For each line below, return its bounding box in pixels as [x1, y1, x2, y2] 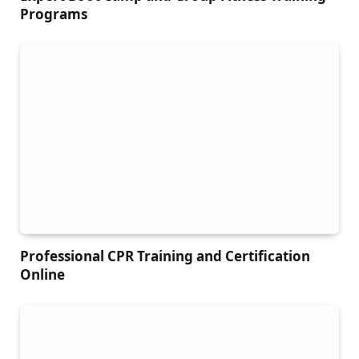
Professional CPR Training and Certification [20, 247, 310, 266]
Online [20, 265, 65, 284]
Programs [20, 5, 87, 24]
